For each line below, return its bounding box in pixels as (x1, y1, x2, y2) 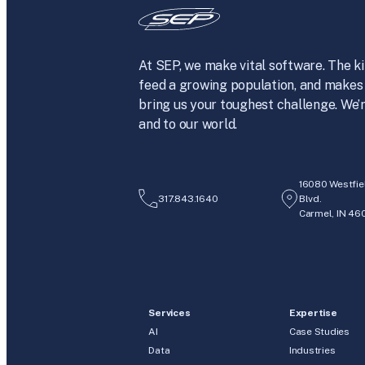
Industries (288, 344, 336, 356)
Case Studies (288, 325, 350, 337)
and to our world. (139, 116, 238, 132)
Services (148, 306, 191, 319)
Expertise (288, 306, 337, 319)
